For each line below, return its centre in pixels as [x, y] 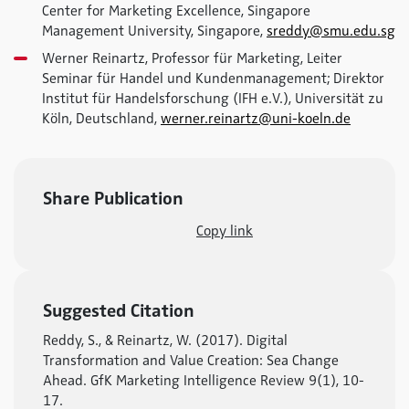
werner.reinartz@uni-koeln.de [256, 119]
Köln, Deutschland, [101, 119]
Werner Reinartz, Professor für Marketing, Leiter [192, 58]
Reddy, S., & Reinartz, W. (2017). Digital [165, 341]
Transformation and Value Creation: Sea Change [191, 361]
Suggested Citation [119, 311]
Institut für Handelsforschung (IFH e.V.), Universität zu [213, 99]
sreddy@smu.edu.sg [331, 31]
